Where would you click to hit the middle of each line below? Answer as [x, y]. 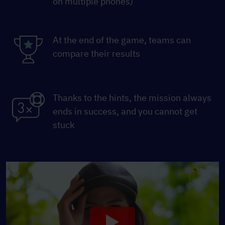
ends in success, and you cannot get [125, 111]
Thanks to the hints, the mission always [132, 98]
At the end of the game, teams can [122, 40]
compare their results [96, 54]
